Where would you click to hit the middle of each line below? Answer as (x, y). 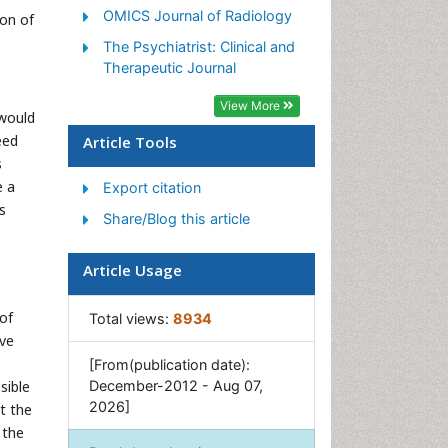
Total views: (131, 319)
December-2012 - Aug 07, (176, 386)
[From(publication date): (169, 365)
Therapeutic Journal (169, 67)
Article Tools (130, 142)
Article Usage (132, 270)
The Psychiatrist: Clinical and (199, 46)
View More (251, 106)
